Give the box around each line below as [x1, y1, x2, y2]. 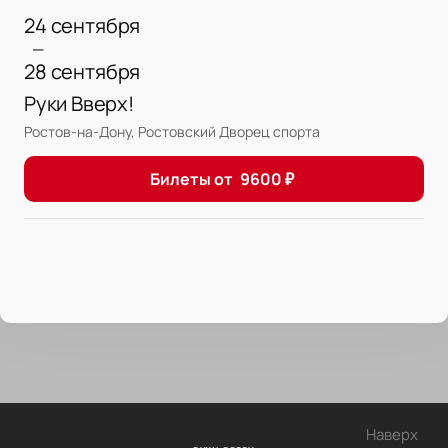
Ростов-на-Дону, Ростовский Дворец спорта [24, 122, 320, 142]
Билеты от [150, 168, 233, 191]
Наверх [366, 424, 418, 446]
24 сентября [24, 12, 141, 40]
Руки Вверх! [24, 90, 134, 118]
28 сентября [24, 58, 141, 86]
